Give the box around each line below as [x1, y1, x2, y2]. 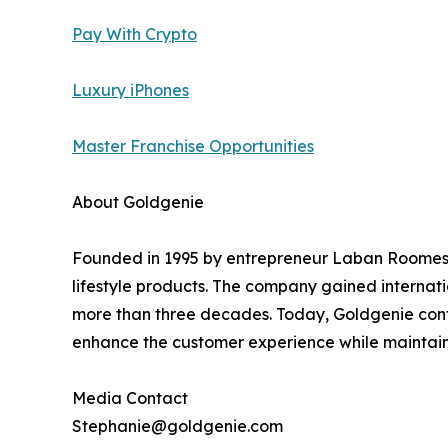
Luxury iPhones [72, 80, 189, 101]
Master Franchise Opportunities [72, 136, 314, 157]
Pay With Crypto [72, 24, 197, 45]
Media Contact [72, 388, 188, 409]
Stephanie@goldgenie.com [72, 416, 283, 437]
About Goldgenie [72, 192, 204, 213]
